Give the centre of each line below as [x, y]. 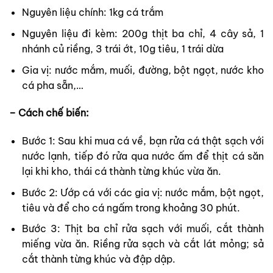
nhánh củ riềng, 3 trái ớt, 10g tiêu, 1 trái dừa [122, 49]
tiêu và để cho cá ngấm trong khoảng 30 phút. [131, 207]
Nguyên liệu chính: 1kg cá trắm [92, 12]
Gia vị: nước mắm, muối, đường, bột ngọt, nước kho [143, 70]
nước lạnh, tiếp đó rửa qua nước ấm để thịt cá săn [143, 156]
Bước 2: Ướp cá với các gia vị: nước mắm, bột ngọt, [143, 192]
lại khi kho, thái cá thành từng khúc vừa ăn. [121, 172]
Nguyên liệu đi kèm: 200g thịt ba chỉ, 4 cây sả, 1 [143, 34]
